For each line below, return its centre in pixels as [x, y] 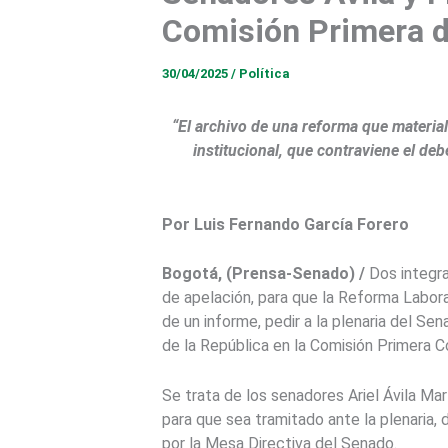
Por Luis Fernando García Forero [285, 224]
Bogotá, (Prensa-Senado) [258, 274]
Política [264, 73]
